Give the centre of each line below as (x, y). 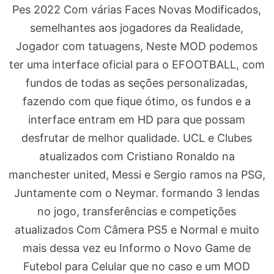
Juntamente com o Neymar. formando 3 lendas (137, 193)
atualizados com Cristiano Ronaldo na (137, 157)
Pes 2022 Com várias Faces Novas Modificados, (137, 10)
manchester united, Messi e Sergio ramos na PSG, (137, 175)
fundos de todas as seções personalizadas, (137, 83)
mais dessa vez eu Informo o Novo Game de (137, 248)
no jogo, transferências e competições (137, 212)
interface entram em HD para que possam (137, 120)
